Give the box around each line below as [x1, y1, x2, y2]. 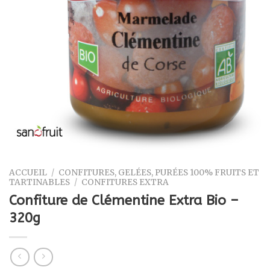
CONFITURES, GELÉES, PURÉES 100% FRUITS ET [58, 167, 260, 178]
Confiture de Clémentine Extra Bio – [9, 192, 239, 209]
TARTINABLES [9, 177, 70, 187]
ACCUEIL [9, 167, 47, 178]
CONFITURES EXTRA [81, 177, 169, 187]
